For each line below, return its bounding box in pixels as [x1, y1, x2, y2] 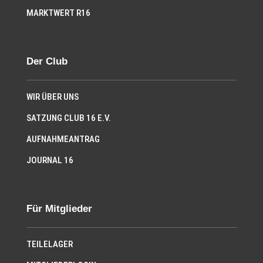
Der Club [26, 56, 68, 68]
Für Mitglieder [26, 203, 92, 215]
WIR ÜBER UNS [26, 92, 79, 103]
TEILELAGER [26, 239, 73, 250]
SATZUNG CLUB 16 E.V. [26, 113, 111, 124]
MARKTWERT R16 [26, 8, 90, 19]
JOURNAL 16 [26, 155, 73, 166]
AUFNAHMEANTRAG [26, 134, 100, 145]
